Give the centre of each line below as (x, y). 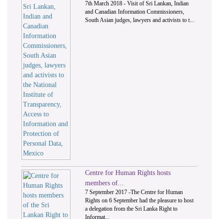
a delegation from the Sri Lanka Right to (131, 209)
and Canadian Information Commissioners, (135, 12)
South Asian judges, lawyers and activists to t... (140, 20)
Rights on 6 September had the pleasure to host (140, 201)
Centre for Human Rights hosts (128, 173)
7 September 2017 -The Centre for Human (134, 192)
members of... (105, 183)
